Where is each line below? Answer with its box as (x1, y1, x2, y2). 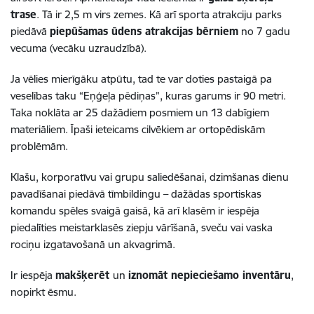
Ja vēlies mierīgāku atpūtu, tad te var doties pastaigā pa (11, 71, 272, 86)
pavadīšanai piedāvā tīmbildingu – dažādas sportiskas (11, 186, 261, 200)
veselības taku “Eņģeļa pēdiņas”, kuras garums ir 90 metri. (11, 88, 286, 102)
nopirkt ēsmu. (11, 285, 79, 299)
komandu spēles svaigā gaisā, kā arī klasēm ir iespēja (11, 203, 259, 217)
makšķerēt (55, 268, 113, 282)
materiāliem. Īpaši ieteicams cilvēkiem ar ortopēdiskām (11, 122, 265, 136)
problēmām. (11, 139, 68, 153)
